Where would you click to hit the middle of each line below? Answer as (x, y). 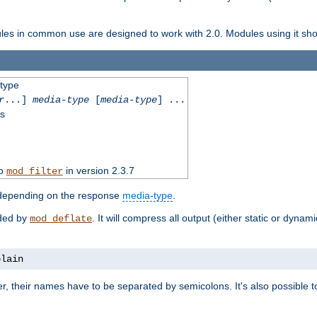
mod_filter (34, 171)
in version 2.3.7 (98, 170)
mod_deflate (61, 218)
